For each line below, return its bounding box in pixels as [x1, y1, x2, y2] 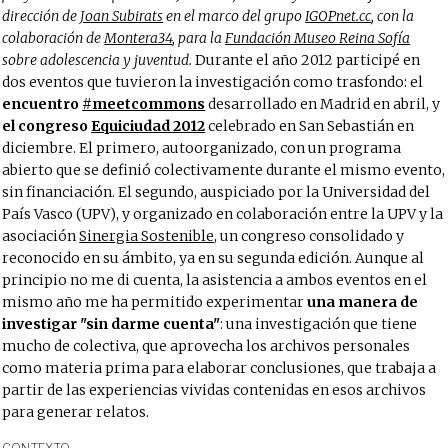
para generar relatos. [2, 403, 150, 421]
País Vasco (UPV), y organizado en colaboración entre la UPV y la [2, 205, 444, 223]
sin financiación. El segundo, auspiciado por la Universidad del [2, 183, 431, 201]
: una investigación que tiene [220, 315, 418, 333]
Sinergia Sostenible [79, 227, 215, 245]
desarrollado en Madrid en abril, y [205, 95, 441, 113]
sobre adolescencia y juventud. [2, 51, 193, 69]
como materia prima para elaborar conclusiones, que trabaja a [2, 359, 437, 377]
